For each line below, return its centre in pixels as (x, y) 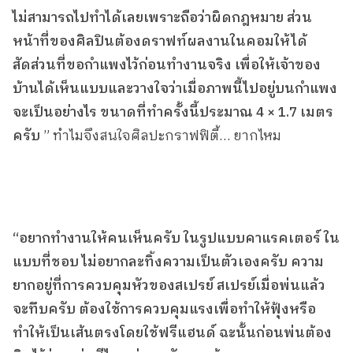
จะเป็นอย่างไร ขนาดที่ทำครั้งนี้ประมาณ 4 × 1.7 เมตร (173, 113)
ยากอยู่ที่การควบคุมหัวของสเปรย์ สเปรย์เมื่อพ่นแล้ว (169, 286)
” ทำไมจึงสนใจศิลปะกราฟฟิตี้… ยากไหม (162, 137)
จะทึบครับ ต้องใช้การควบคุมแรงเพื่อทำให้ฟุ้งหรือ (164, 310)
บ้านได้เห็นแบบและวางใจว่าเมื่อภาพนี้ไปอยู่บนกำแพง (175, 89)
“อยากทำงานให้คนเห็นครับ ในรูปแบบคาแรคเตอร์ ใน (176, 239)
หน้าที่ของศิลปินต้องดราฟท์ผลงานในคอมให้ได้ (160, 42)
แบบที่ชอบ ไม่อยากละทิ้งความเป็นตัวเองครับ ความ (168, 263)
